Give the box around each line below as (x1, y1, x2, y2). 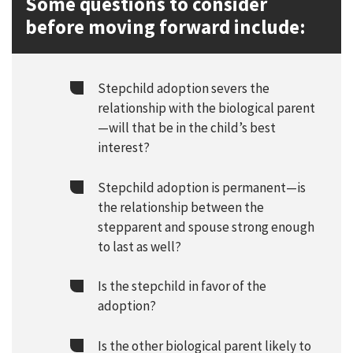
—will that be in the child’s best (97, 119, 276, 137)
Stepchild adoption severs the (97, 80, 269, 98)
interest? (97, 139, 150, 157)
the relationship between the (97, 198, 264, 216)
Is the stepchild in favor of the (97, 277, 266, 295)
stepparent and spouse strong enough (97, 217, 314, 236)
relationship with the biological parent (97, 99, 315, 117)
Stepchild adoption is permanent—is (97, 178, 306, 196)
